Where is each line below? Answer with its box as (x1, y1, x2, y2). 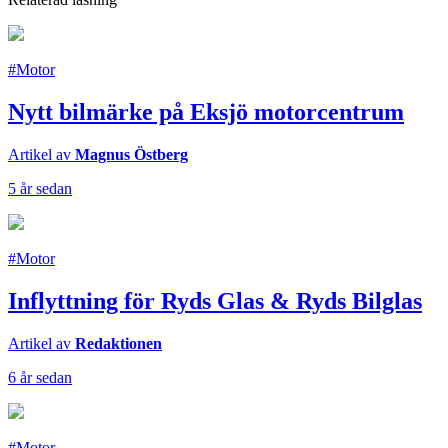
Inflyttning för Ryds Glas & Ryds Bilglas (8, 287, 422, 314)
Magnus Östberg (75, 145, 188, 163)
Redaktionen (75, 334, 162, 352)
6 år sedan (8, 368, 72, 386)
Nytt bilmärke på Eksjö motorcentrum (8, 98, 404, 125)
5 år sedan (8, 179, 72, 197)
